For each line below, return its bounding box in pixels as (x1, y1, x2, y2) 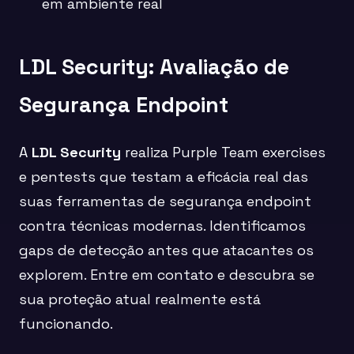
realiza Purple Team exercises (121, 143, 326, 162)
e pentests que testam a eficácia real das (19, 168, 308, 186)
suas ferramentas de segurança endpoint (19, 192, 311, 211)
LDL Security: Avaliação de (19, 52, 289, 81)
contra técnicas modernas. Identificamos (19, 217, 306, 235)
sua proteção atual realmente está (19, 290, 261, 309)
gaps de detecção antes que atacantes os (19, 241, 314, 260)
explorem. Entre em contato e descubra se (19, 265, 314, 284)
